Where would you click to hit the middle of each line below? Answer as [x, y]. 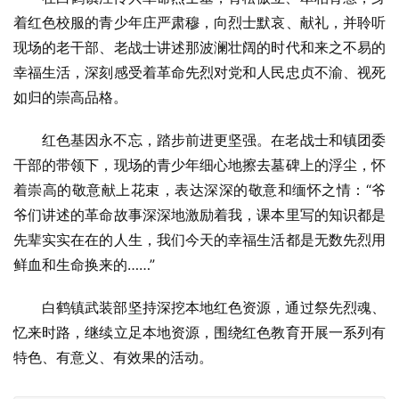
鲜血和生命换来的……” [84, 265]
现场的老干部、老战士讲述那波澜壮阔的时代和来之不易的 [199, 48]
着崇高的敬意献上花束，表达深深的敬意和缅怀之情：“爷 [199, 190]
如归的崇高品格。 [70, 98]
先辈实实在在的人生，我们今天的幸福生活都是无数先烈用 [199, 240]
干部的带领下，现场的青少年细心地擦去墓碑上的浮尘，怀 [199, 165]
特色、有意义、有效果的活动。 [113, 358]
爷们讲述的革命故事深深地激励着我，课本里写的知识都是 [199, 215]
